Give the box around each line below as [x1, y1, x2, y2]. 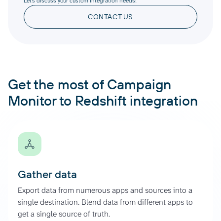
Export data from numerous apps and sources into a [18, 184, 192, 195]
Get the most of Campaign [8, 75, 171, 93]
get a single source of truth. [18, 208, 110, 219]
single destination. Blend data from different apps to [18, 196, 193, 207]
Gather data [18, 167, 77, 181]
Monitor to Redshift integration [8, 91, 198, 109]
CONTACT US [88, 12, 133, 21]
